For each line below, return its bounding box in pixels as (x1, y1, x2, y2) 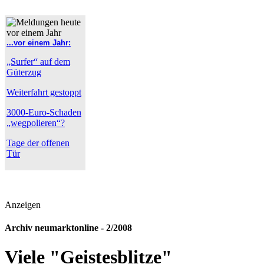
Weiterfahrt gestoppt (6, 87, 81, 97)
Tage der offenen (6, 138, 70, 148)
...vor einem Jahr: (6, 38, 71, 47)
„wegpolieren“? (6, 118, 65, 128)
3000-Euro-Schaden (6, 107, 81, 117)
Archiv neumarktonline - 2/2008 (5, 223, 132, 233)
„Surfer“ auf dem (6, 57, 70, 67)
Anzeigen (5, 200, 41, 210)
